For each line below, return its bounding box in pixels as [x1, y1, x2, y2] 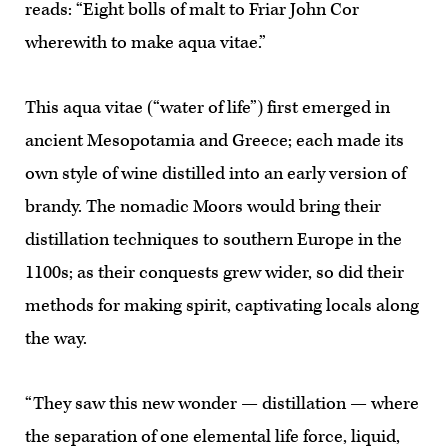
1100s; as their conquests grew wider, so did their [25, 261, 404, 284]
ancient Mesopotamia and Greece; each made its [25, 129, 404, 152]
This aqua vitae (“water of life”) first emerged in [25, 96, 390, 119]
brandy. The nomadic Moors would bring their [25, 195, 381, 218]
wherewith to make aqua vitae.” [25, 31, 266, 54]
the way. [25, 327, 87, 350]
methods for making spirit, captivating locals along [25, 294, 419, 317]
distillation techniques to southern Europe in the [25, 228, 402, 251]
